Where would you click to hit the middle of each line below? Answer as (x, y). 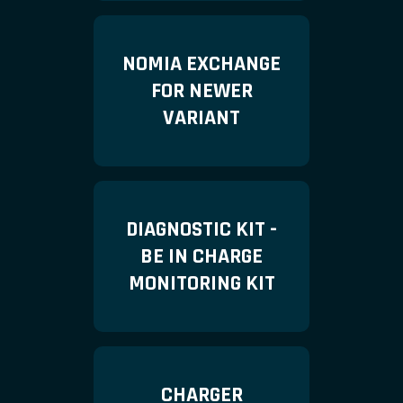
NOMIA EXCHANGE (201, 64)
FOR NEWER (201, 91)
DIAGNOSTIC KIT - (201, 229)
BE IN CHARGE (201, 256)
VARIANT (201, 118)
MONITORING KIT (201, 283)
